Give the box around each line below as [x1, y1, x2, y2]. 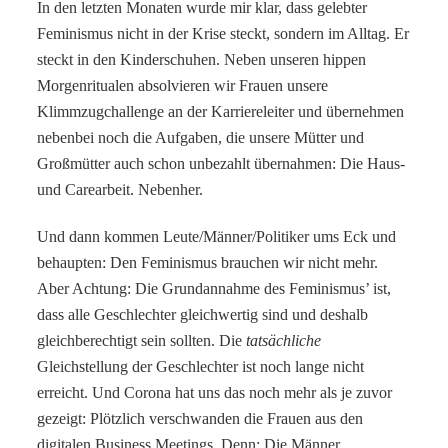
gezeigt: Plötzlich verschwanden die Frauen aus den [37, 409, 364, 427]
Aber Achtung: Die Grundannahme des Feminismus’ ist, [37, 279, 392, 297]
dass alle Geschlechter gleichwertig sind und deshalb [37, 305, 369, 323]
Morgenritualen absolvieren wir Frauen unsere [37, 76, 329, 94]
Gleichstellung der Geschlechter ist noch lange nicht [37, 357, 365, 375]
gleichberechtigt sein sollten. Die [37, 331, 247, 349]
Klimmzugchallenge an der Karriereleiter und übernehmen [37, 102, 405, 120]
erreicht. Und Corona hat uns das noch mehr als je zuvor [37, 383, 393, 401]
